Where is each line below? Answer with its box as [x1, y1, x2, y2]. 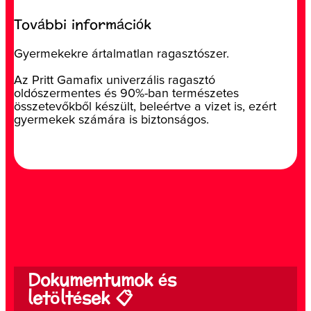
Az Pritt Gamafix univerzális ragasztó [14, 74, 215, 87]
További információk [14, 12, 151, 37]
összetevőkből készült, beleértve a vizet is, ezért [14, 100, 276, 113]
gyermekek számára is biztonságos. [14, 113, 209, 126]
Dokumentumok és [28, 265, 176, 296]
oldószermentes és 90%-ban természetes [14, 87, 239, 100]
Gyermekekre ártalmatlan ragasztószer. [14, 47, 229, 60]
